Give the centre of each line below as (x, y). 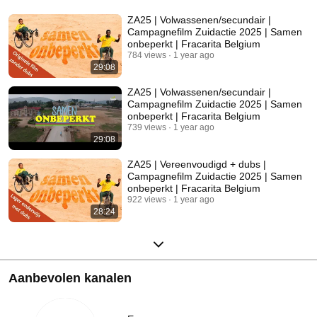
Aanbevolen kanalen (70, 278)
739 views (147, 128)
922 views (147, 200)
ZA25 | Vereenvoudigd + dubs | (197, 165)
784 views (147, 56)
